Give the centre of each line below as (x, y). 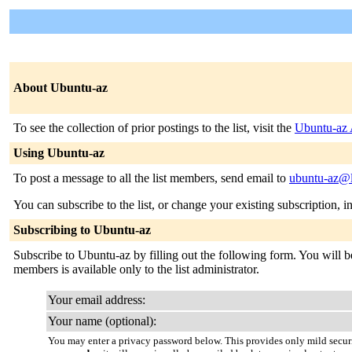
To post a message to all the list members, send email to (151, 178)
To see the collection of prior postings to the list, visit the (154, 128)
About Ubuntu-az (60, 88)
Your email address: (97, 300)
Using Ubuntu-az (59, 153)
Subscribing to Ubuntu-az (82, 230)
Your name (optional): (102, 321)
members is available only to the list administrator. (136, 269)
